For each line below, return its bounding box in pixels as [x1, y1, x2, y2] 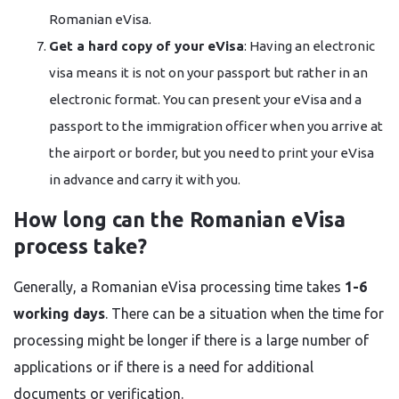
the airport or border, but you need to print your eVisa [49, 145, 374, 160]
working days [13, 305, 105, 322]
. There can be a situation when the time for [105, 305, 384, 322]
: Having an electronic [244, 38, 375, 53]
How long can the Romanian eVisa [13, 208, 346, 231]
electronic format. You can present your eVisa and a [49, 92, 362, 107]
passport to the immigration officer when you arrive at [49, 118, 383, 134]
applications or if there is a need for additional [13, 359, 313, 375]
